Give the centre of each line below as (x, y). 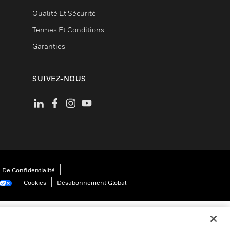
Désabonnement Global (92, 182)
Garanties (49, 46)
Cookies (35, 182)
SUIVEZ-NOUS (59, 78)
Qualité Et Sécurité (64, 13)
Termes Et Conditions (68, 30)
